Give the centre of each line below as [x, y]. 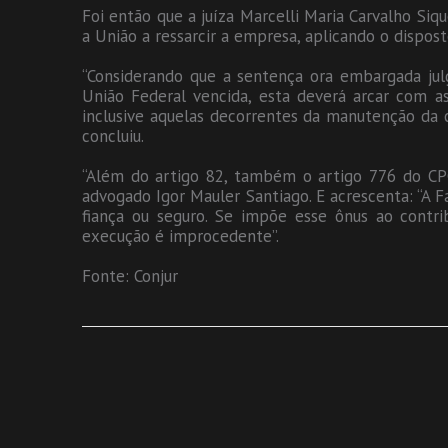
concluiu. [113, 136]
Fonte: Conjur [130, 276]
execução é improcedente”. [180, 236]
